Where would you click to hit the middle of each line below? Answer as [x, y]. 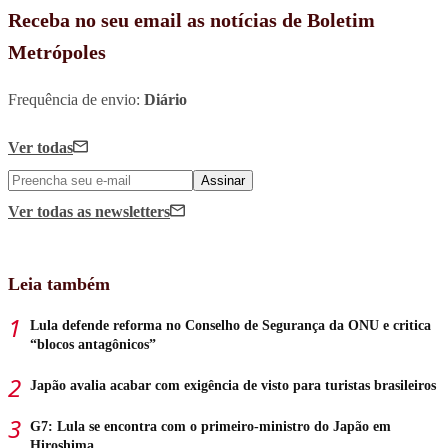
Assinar [223, 180]
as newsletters [123, 211]
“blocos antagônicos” [93, 344]
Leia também [59, 283]
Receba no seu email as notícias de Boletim [191, 19]
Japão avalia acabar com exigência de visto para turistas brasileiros [233, 385]
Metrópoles [57, 51]
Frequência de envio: [76, 99]
